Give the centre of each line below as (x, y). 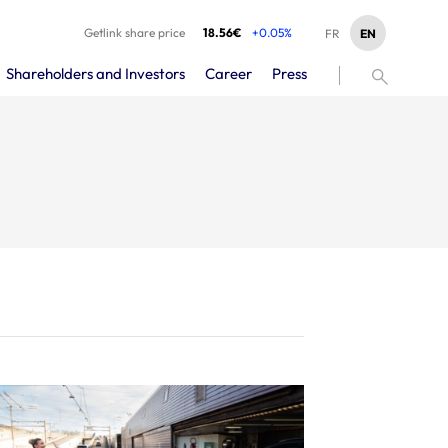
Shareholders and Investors (95, 73)
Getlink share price (134, 32)
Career (228, 73)
